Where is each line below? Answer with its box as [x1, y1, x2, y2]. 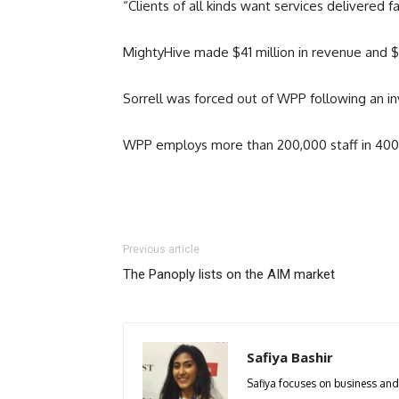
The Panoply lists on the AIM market [123, 266, 335, 283]
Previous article [123, 243, 199, 256]
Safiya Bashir [247, 348, 333, 367]
